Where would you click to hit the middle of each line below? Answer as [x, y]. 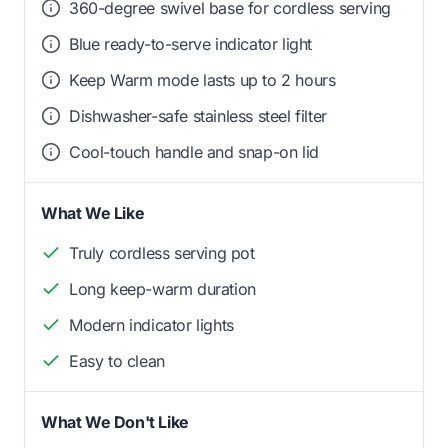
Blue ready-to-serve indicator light [190, 43]
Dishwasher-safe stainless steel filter [198, 115]
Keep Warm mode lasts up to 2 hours [202, 79]
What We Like [93, 212]
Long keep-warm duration [162, 288]
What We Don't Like [115, 421]
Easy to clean [117, 360]
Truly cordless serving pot [162, 252]
